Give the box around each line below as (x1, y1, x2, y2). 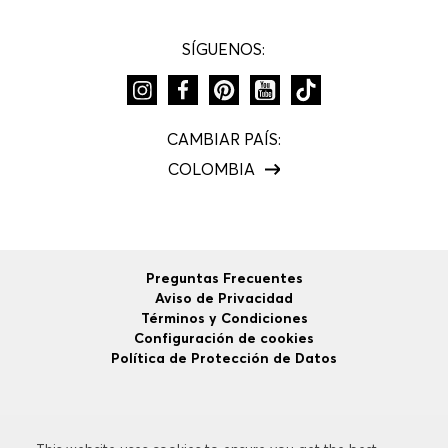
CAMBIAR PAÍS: (167, 128, 281, 149)
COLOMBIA (167, 159, 255, 180)
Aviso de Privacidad (155, 289, 293, 308)
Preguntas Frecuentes (145, 269, 303, 288)
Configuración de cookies (134, 329, 314, 348)
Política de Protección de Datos (111, 349, 337, 368)
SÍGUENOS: (182, 38, 266, 59)
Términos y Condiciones (140, 309, 308, 328)
